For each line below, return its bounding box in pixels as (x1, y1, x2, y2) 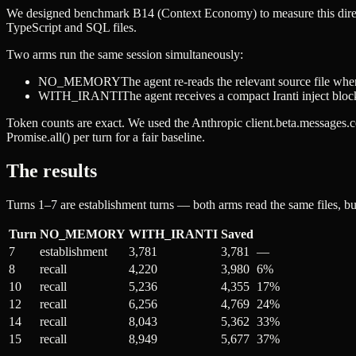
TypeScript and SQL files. (6, 21, 137, 35)
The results (6, 161, 97, 182)
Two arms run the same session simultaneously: (6, 48, 243, 62)
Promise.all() (6, 130, 70, 145)
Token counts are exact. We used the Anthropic (6, 116, 242, 130)
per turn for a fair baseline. (73, 130, 205, 145)
